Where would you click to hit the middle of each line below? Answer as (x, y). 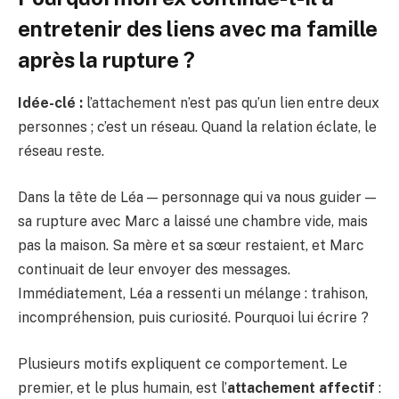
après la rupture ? (106, 59)
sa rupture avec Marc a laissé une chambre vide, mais (193, 221)
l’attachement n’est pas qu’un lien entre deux (231, 103)
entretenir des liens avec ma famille (198, 28)
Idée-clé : (50, 103)
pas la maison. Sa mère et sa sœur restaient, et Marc (191, 245)
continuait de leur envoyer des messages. (154, 269)
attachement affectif (301, 387)
